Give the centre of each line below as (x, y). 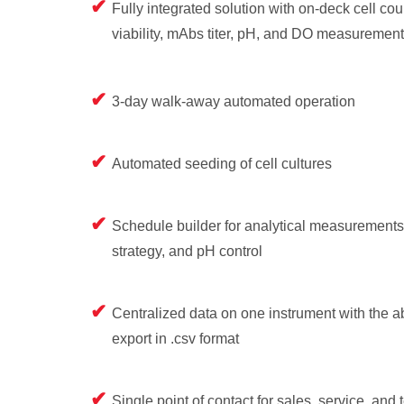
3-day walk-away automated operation (234, 102)
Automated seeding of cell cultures (222, 164)
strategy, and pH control (187, 252)
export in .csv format (175, 339)
